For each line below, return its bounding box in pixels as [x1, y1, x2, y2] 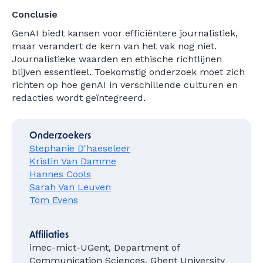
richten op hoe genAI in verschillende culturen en [12, 79, 238, 90]
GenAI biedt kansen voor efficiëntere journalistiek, [12, 28, 238, 39]
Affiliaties [29, 231, 69, 240]
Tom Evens [29, 194, 78, 205]
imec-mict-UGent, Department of [29, 242, 180, 253]
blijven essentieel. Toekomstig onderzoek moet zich [12, 66, 245, 77]
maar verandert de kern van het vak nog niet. [12, 41, 217, 52]
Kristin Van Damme [29, 156, 116, 167]
